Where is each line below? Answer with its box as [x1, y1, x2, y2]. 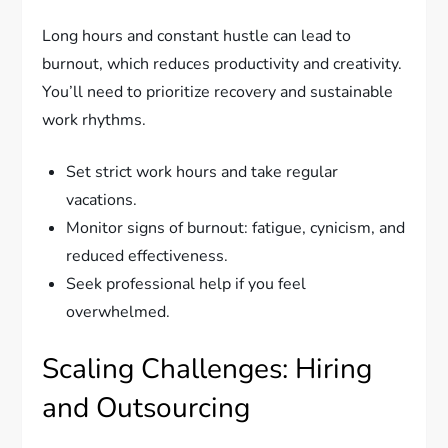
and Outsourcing [42, 389, 251, 428]
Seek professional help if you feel [66, 273, 307, 296]
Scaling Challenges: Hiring [42, 350, 373, 389]
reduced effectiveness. [66, 245, 229, 268]
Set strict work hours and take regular [66, 161, 339, 184]
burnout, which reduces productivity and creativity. [42, 53, 403, 76]
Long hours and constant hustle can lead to [42, 25, 352, 48]
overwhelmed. [66, 301, 171, 324]
